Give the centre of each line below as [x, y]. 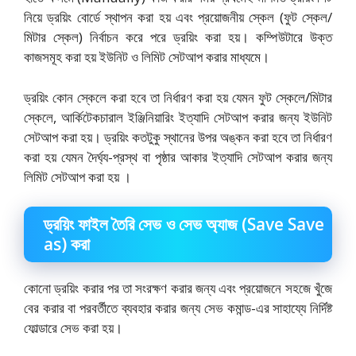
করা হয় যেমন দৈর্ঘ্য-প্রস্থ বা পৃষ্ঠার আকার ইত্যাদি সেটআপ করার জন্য [178, 157]
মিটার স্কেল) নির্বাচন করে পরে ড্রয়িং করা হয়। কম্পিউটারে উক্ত [178, 37]
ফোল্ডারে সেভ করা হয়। [73, 328]
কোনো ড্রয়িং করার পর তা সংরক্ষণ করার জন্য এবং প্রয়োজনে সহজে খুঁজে [178, 288]
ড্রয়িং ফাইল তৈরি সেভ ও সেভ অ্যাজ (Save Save [184, 224]
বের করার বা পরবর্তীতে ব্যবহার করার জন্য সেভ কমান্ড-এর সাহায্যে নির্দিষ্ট [178, 308]
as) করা [67, 244]
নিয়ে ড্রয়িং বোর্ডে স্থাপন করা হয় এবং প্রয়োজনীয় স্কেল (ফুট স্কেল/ [178, 17]
